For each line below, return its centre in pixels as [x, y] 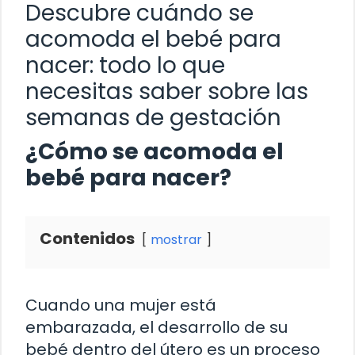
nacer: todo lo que [125, 65]
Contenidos [87, 238]
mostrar [176, 239]
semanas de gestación [153, 117]
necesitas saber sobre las [167, 91]
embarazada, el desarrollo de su [157, 327]
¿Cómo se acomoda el [155, 151]
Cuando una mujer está [121, 305]
